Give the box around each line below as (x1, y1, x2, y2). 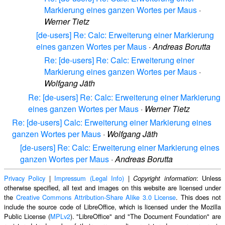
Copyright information (133, 173, 196, 183)
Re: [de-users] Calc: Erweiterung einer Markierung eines (12, 116, 211, 128)
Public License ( (4, 211, 50, 221)
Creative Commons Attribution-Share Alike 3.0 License (16, 192, 176, 202)
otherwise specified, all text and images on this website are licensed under (4, 182, 221, 192)
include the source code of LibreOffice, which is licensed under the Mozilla (4, 201, 221, 211)
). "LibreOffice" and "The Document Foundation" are (70, 211, 221, 221)
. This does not (176, 192, 221, 202)
